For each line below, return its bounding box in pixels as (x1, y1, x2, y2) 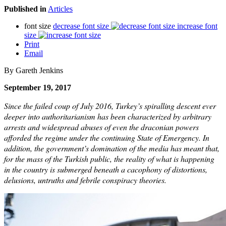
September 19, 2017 (4, 83, 71, 92)
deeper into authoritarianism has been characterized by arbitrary (4, 110, 211, 122)
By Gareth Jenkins (4, 66, 63, 75)
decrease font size (53, 21, 109, 30)
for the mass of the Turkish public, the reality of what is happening (4, 153, 214, 164)
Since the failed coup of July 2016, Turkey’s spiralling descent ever (4, 100, 216, 111)
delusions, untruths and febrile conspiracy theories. (4, 174, 166, 185)
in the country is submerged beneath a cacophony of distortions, (4, 163, 207, 175)
